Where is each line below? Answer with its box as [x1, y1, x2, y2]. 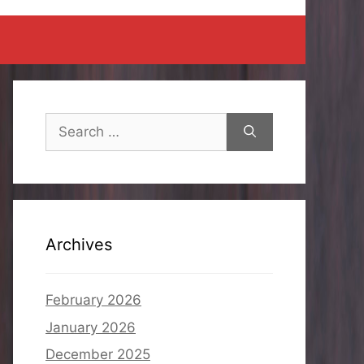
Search [45, 114, 90, 130]
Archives [45, 235, 112, 254]
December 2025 [45, 346, 150, 362]
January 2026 [45, 318, 136, 336]
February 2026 [45, 292, 141, 308]
